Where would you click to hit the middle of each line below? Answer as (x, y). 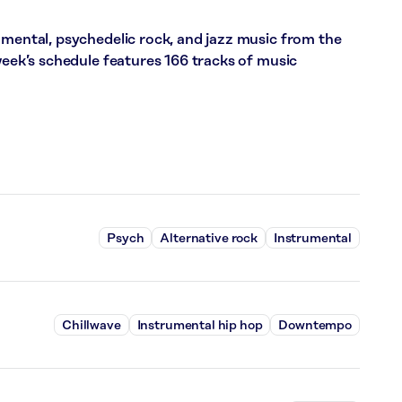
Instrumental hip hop (200, 325)
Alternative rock (209, 238)
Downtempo (315, 325)
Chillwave (92, 325)
